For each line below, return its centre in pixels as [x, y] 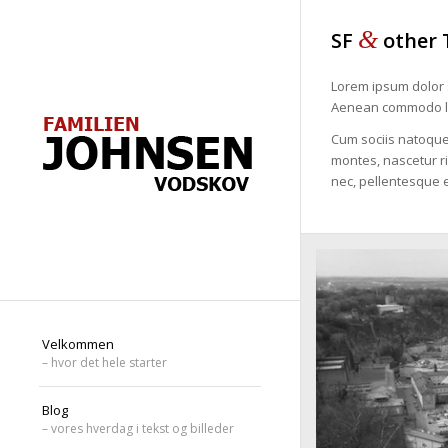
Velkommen [78, 344]
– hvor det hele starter [104, 362]
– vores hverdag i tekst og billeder [138, 428]
